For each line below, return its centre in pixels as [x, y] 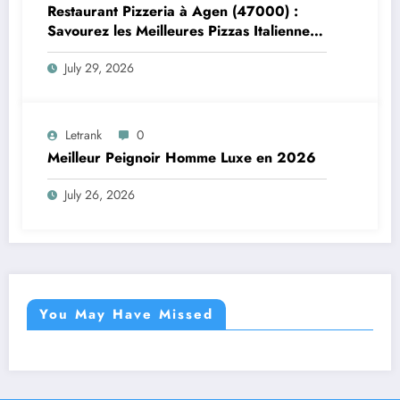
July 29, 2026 [99, 67]
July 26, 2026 [100, 194]
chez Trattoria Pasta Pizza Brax [151, 50]
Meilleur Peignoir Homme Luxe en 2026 [182, 157]
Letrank [83, 134]
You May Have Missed [126, 314]
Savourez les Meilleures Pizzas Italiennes [182, 30]
